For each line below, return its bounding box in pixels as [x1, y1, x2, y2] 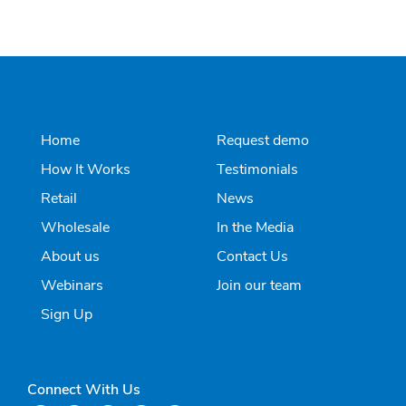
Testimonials [217, 159, 298, 179]
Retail [41, 188, 77, 208]
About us [41, 246, 100, 266]
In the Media [217, 217, 294, 237]
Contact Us [217, 246, 288, 266]
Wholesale [41, 217, 110, 237]
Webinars [41, 275, 103, 295]
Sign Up [41, 304, 92, 324]
